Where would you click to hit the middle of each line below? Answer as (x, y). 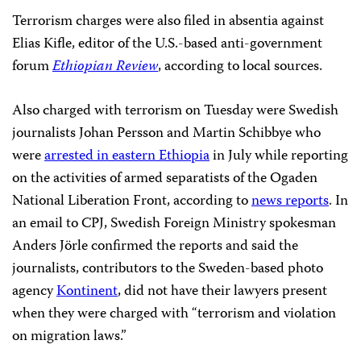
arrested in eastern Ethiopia (127, 156)
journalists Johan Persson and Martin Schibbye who (166, 134)
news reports (290, 201)
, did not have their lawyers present (222, 292)
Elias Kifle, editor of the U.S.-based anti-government (167, 44)
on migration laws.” (69, 337)
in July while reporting (279, 156)
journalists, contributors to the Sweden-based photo (168, 269)
